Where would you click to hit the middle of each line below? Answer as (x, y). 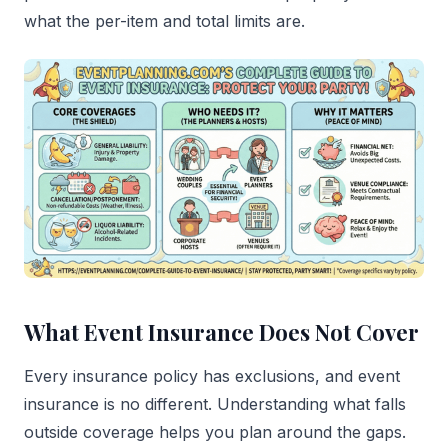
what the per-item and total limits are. (164, 21)
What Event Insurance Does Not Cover (221, 332)
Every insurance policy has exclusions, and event (212, 376)
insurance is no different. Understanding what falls (215, 404)
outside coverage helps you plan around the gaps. (215, 432)
